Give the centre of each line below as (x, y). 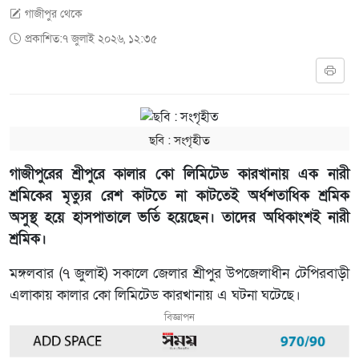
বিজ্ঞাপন (179, 317)
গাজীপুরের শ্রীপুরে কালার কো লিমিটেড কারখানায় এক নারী (179, 174)
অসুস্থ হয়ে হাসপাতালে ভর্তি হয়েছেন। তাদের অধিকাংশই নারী (179, 217)
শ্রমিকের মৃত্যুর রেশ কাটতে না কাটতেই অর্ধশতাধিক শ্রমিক (179, 196)
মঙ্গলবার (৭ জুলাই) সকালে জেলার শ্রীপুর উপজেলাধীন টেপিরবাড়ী (179, 273)
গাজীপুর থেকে (54, 14)
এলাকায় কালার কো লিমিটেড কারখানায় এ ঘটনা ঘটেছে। (155, 295)
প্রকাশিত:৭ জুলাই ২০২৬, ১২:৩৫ (91, 38)
